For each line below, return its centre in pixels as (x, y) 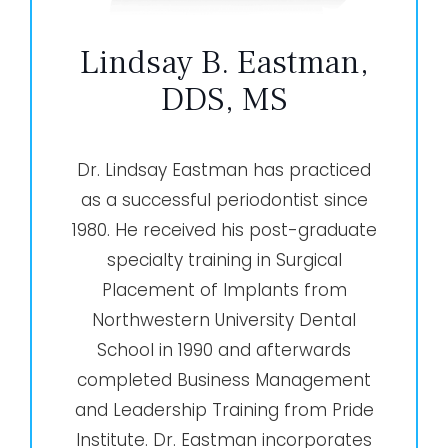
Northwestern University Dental (224, 319)
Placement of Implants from (224, 289)
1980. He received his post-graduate (224, 229)
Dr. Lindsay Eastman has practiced (224, 169)
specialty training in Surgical (224, 259)
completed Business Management (224, 379)
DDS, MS (224, 98)
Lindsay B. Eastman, (224, 61)
